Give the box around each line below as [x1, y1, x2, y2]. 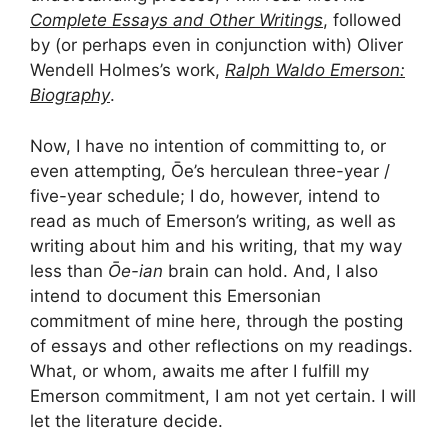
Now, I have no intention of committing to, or [30, 135, 386, 156]
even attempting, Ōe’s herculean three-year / [30, 160, 390, 181]
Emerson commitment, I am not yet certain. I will [30, 385, 416, 406]
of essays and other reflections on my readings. [30, 335, 413, 356]
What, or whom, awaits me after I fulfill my [30, 360, 369, 381]
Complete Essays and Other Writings [30, 10, 323, 31]
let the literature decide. [30, 410, 223, 431]
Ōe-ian [108, 260, 163, 281]
